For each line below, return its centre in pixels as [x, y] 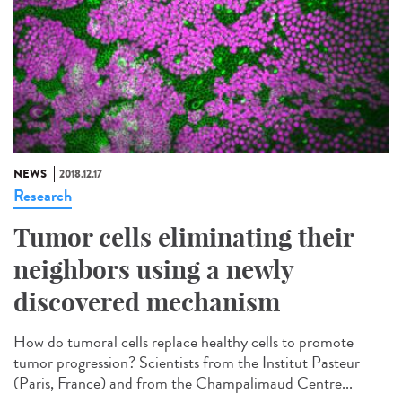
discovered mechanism [147, 302]
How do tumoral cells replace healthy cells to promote [184, 342]
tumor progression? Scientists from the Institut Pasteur [187, 363]
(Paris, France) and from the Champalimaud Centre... [183, 384]
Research [43, 196]
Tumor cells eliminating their [184, 238]
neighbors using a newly [153, 270]
